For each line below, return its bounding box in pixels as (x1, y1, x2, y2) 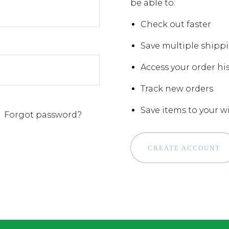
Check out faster (140, 19, 211, 29)
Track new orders (140, 84, 213, 94)
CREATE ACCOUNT (147, 144, 220, 152)
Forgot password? (4, 110, 82, 120)
